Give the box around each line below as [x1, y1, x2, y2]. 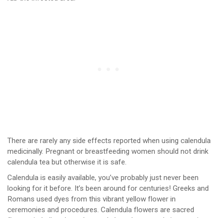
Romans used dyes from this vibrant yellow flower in [7, 195, 176, 204]
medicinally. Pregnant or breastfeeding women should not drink [7, 146, 208, 156]
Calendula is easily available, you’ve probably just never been [7, 173, 199, 182]
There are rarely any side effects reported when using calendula [7, 136, 211, 145]
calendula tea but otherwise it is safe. [7, 157, 127, 166]
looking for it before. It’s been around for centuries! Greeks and [7, 184, 209, 193]
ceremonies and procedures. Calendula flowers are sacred [7, 205, 194, 215]
